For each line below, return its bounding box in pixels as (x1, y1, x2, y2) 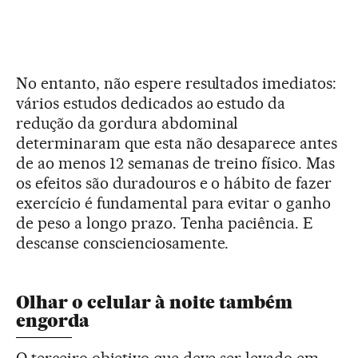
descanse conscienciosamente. (16, 233, 229, 253)
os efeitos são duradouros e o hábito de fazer (16, 173, 332, 193)
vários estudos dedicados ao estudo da (16, 93, 286, 113)
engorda (16, 309, 89, 332)
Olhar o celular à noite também (16, 291, 292, 313)
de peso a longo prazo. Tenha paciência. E (16, 213, 314, 233)
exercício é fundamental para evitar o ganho (16, 193, 332, 213)
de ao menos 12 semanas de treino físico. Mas (16, 153, 336, 173)
